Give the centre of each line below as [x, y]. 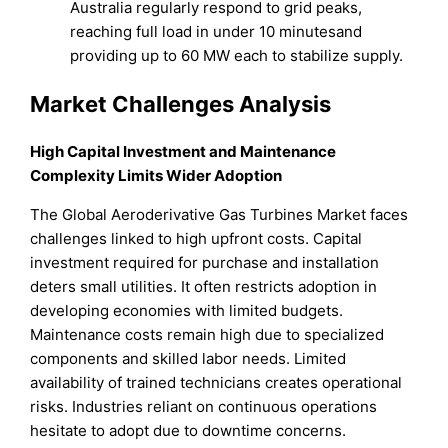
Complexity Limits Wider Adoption [156, 175]
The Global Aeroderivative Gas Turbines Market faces [219, 214]
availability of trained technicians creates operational [216, 382]
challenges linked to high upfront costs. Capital [196, 238]
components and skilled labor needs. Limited [188, 358]
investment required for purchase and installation [205, 262]
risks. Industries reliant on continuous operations [204, 406]
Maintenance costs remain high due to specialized [207, 334]
